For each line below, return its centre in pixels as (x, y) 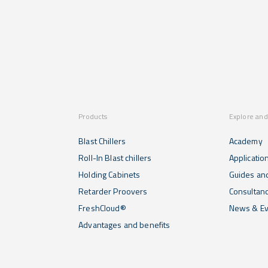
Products (93, 116)
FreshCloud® (102, 208)
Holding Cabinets (109, 174)
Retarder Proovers (113, 191)
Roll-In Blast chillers (115, 157)
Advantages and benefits (124, 224)
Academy (246, 141)
